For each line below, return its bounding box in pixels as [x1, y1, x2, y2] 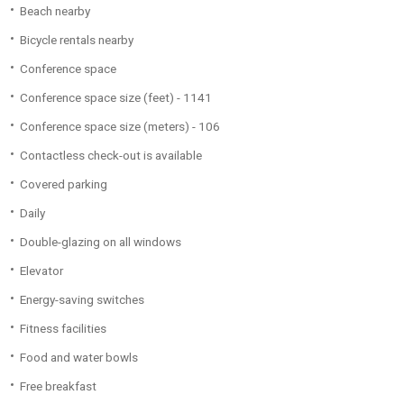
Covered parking [20, 177, 107, 191]
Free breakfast [20, 379, 96, 393]
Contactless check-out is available [20, 148, 202, 162]
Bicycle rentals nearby [20, 32, 133, 47]
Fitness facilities [20, 321, 106, 335]
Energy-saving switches [20, 292, 144, 307]
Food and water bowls [20, 350, 138, 364]
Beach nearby [20, 4, 90, 18]
